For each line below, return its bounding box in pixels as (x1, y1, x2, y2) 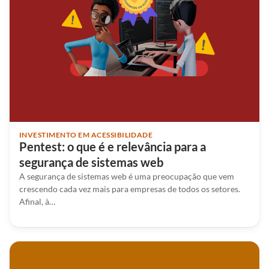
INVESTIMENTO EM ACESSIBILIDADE (19, 130, 153, 139)
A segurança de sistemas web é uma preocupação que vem (19, 171, 234, 181)
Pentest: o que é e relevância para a (19, 139, 206, 154)
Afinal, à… (19, 196, 55, 207)
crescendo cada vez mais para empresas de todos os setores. (19, 183, 240, 194)
